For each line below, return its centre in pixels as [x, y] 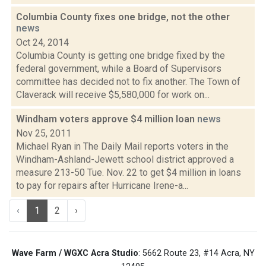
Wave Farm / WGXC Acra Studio [75, 253]
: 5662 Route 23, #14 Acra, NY [196, 253]
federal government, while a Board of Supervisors [119, 69]
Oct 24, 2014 [42, 42]
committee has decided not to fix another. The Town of [128, 82]
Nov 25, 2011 [44, 133]
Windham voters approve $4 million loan [107, 119]
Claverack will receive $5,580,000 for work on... [113, 95]
